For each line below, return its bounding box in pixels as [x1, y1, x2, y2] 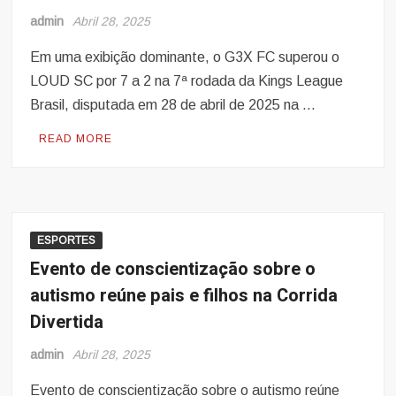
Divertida [30, 309, 104, 336]
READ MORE [39, 133, 113, 146]
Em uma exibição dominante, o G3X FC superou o [30, 49, 340, 65]
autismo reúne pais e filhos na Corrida [30, 283, 339, 309]
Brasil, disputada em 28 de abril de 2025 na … [30, 97, 316, 113]
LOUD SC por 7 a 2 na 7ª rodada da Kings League [30, 73, 344, 89]
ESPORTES [37, 234, 96, 247]
